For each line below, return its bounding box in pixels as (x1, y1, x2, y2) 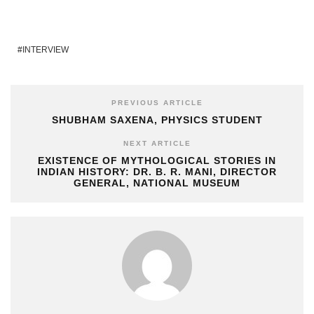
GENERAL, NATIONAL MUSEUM (74, 177, 240, 189)
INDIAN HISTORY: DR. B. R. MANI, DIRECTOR (37, 166, 277, 177)
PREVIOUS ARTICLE (111, 99, 203, 107)
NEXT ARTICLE (123, 139, 191, 147)
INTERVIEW (22, 45, 69, 55)
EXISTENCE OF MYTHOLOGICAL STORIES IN (38, 155, 276, 166)
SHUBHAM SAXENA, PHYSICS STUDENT (51, 114, 263, 125)
